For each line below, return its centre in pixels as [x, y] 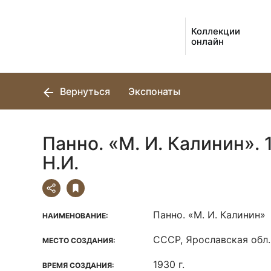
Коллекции [216, 31]
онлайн [208, 41]
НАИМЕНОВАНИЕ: [75, 216]
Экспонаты [154, 91]
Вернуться [84, 91]
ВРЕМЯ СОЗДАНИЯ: [78, 265]
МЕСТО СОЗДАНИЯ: [79, 240]
